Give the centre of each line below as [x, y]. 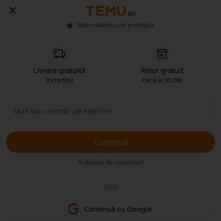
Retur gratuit [162, 70]
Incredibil [59, 80]
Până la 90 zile [162, 80]
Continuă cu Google [118, 208]
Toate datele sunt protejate [115, 25]
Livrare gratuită [59, 70]
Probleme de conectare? [110, 163]
